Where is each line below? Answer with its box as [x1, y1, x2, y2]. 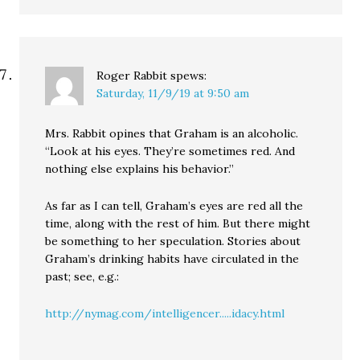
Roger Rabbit [96, 68, 168, 84]
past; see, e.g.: [45, 269, 120, 284]
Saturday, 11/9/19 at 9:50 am [96, 86, 250, 101]
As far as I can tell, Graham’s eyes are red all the [45, 198, 304, 214]
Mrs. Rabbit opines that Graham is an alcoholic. [45, 126, 299, 141]
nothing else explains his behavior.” [45, 162, 235, 177]
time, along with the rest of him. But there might [45, 216, 311, 231]
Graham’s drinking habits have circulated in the [45, 252, 300, 267]
